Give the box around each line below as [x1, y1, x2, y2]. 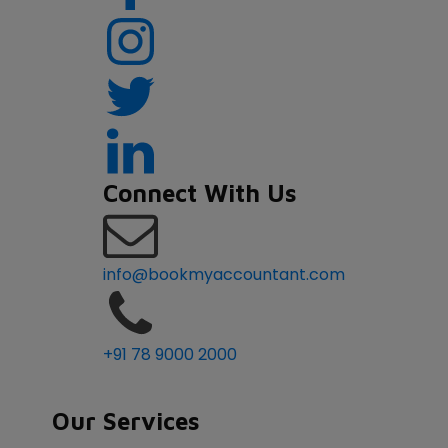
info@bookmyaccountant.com [103, 263, 345, 287]
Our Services [52, 407, 200, 436]
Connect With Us [103, 179, 297, 208]
